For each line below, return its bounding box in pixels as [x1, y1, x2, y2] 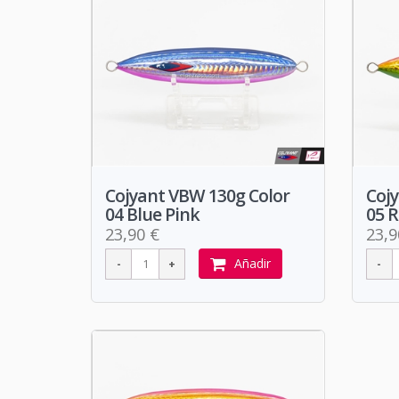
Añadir [234, 254, 271, 272]
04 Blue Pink [105, 201, 199, 226]
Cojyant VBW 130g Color [105, 183, 289, 208]
